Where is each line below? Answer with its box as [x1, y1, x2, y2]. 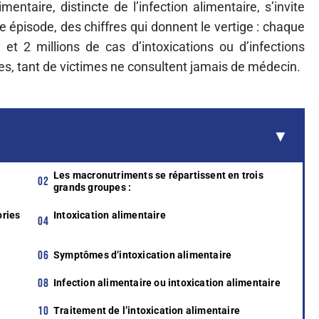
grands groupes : [53, 182, 132, 193]
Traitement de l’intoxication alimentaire [53, 305, 240, 316]
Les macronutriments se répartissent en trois [53, 169, 263, 181]
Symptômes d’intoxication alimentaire [53, 249, 232, 261]
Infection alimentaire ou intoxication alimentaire [53, 277, 281, 288]
